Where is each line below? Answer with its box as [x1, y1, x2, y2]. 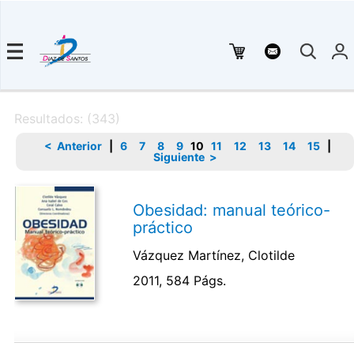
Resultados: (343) [13, 110, 120, 126]
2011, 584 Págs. [133, 272, 227, 288]
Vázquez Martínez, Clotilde [133, 247, 296, 263]
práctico [133, 217, 194, 237]
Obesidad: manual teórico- [133, 200, 331, 220]
